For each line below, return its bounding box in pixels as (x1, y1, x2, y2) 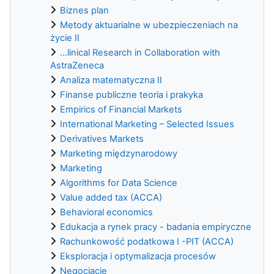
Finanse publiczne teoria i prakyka (60, 89, 203, 100)
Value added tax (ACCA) (60, 191, 162, 203)
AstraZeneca (50, 59, 104, 71)
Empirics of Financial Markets (60, 103, 182, 115)
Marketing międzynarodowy (60, 147, 177, 159)
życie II (50, 32, 80, 43)
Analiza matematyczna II (60, 74, 162, 86)
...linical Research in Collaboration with (60, 46, 220, 58)
